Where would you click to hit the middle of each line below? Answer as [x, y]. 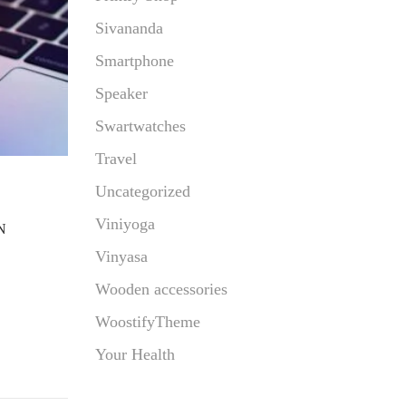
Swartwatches [140, 126]
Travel [116, 159]
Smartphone [134, 61]
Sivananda [129, 28]
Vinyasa [121, 256]
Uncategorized [142, 191]
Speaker [121, 93]
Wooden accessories [161, 289]
